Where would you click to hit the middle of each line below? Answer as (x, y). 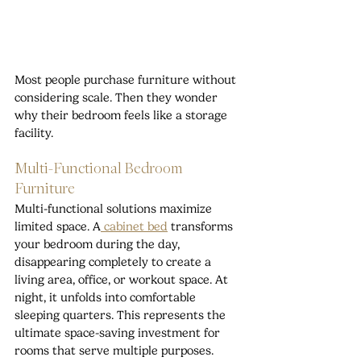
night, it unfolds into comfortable (107, 298)
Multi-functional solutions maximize (115, 209)
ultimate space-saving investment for (119, 333)
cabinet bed (134, 227)
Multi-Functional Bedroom (100, 170)
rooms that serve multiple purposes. (114, 351)
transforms (202, 227)
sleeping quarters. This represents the (122, 315)
